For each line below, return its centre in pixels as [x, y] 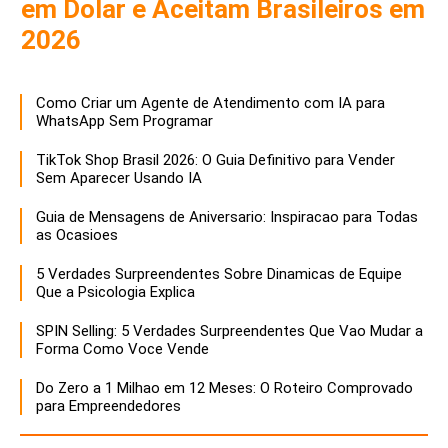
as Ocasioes [77, 234]
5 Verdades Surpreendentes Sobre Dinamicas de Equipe [219, 273]
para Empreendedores [108, 405]
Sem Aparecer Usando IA [119, 177]
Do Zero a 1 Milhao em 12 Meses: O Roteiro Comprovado [224, 387]
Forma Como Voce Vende [122, 348]
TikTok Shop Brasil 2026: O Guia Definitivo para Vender [215, 159]
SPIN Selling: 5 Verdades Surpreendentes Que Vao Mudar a [229, 330]
